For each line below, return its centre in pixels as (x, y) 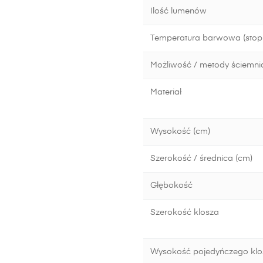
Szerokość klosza (185, 213)
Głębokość (171, 186)
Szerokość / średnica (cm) (201, 159)
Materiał (166, 92)
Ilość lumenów (178, 11)
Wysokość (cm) (180, 131)
